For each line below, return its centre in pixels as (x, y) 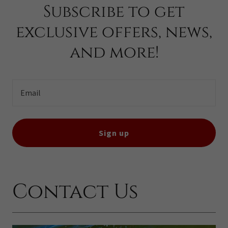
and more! (114, 53)
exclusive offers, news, (114, 32)
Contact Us (75, 192)
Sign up (114, 133)
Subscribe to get (114, 12)
